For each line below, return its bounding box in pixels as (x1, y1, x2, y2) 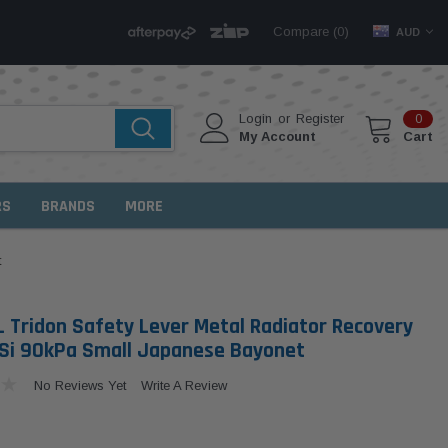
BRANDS (41, 196, 95, 217)
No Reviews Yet (33, 377, 126, 393)
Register (296, 111, 345, 127)
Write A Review (140, 377, 227, 393)
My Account (239, 129, 317, 145)
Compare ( (273, 24, 338, 39)
